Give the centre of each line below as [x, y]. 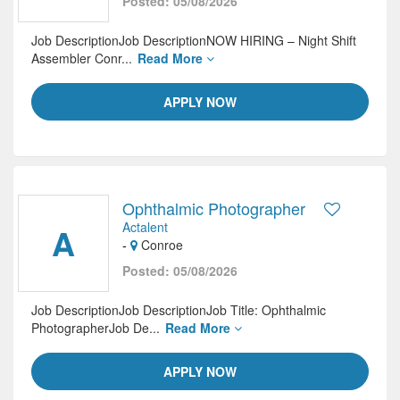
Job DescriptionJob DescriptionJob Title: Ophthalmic [179, 310]
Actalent [145, 227]
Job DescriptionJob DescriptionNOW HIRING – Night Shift [194, 40]
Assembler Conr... [83, 58]
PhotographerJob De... [97, 328]
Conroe [160, 245]
